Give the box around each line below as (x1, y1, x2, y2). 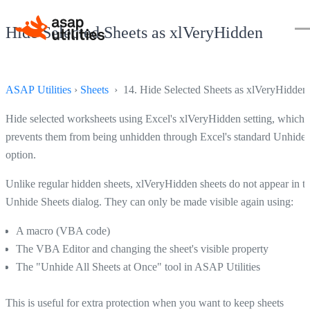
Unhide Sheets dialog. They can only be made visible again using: (6, 195, 293, 208)
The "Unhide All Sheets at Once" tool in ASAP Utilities (16, 260, 260, 273)
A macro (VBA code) (16, 224, 110, 237)
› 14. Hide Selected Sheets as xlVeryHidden (109, 83, 308, 95)
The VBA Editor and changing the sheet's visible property (16, 242, 268, 255)
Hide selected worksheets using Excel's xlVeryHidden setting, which (6, 112, 304, 125)
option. (6, 148, 36, 161)
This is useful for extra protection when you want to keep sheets (6, 296, 284, 309)
